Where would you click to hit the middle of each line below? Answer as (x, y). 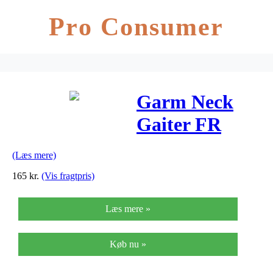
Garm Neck (185, 102)
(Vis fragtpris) (68, 175)
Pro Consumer (136, 27)
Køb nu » (128, 244)
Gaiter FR (179, 125)
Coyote (166, 147)
